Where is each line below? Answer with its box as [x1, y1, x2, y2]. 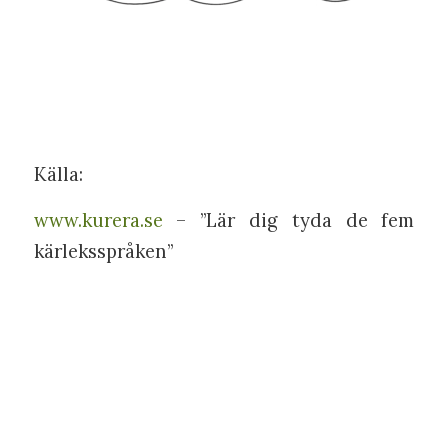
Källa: [33, 161, 83, 186]
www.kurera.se [33, 208, 163, 233]
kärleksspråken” [33, 239, 173, 264]
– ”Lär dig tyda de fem [162, 208, 415, 233]
